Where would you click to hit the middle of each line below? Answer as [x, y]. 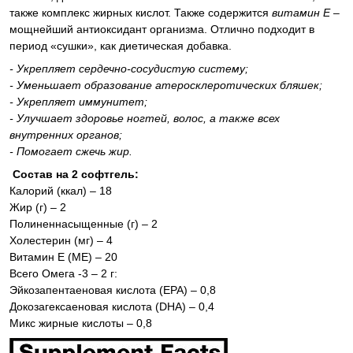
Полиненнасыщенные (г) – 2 [84, 224]
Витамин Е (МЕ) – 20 [63, 257]
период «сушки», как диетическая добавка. [122, 46]
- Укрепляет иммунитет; [78, 102]
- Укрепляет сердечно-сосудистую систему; [129, 69]
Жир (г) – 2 [38, 208]
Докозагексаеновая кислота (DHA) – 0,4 [112, 307]
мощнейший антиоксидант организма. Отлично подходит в [162, 30]
